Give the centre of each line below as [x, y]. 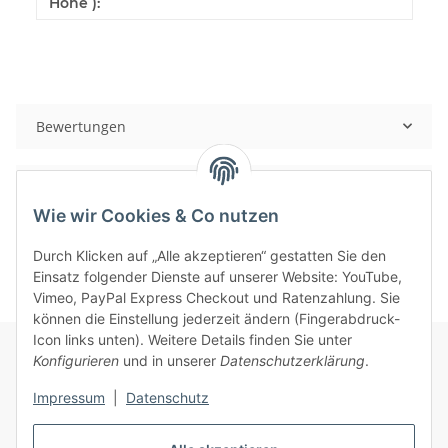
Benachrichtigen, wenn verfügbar [148, 187]
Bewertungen [81, 126]
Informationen [65, 396]
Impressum [69, 398]
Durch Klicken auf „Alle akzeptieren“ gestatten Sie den [209, 256]
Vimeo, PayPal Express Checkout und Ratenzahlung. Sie [216, 298]
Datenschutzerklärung [292, 361]
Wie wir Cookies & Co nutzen [156, 216]
